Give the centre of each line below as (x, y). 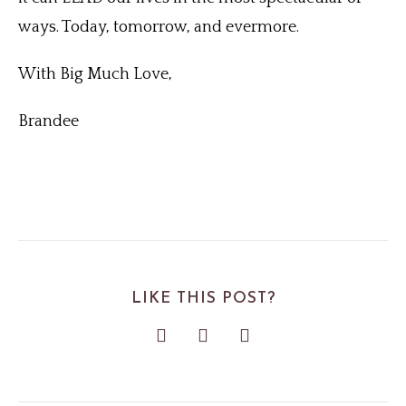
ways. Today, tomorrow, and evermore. (159, 28)
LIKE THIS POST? (203, 299)
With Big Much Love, (95, 75)
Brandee (48, 122)
